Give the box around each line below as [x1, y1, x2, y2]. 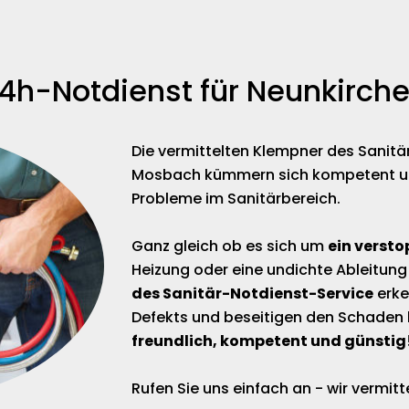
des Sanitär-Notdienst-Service [131, 283, 374, 305]
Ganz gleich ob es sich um [131, 236, 329, 257]
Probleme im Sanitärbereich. [131, 188, 341, 210]
